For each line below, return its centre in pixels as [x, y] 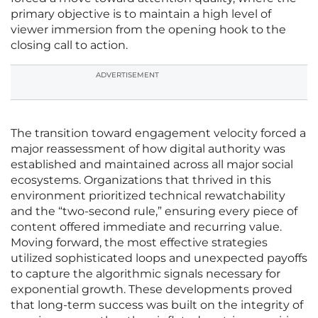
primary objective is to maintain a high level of [141, 14]
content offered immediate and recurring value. [146, 227]
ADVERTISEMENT [127, 75]
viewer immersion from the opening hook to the [148, 30]
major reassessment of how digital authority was [148, 149]
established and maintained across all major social [152, 165]
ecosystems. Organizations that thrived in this [141, 180]
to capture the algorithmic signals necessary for [146, 274]
